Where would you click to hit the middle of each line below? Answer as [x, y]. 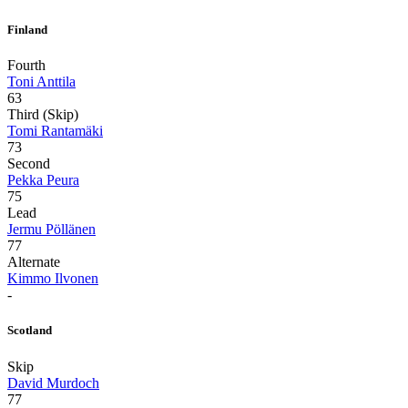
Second [29, 164]
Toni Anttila [41, 82]
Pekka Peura [43, 180]
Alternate [34, 262]
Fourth [26, 66]
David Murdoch [53, 382]
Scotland [30, 331]
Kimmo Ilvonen [53, 279]
